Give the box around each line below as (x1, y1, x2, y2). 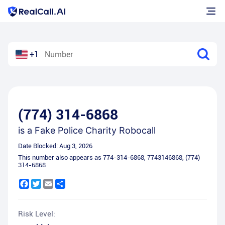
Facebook (29, 179, 60, 187)
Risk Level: (18, 209, 55, 218)
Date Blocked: (18, 142, 59, 150)
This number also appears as (18, 154, 103, 161)
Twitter (41, 179, 64, 187)
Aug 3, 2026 (59, 142, 92, 150)
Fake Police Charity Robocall (35, 125, 156, 136)
